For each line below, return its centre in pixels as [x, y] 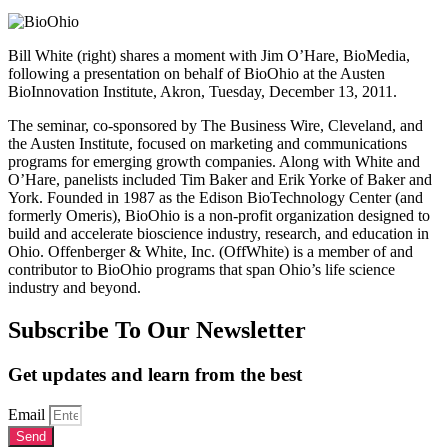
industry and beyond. [74, 288]
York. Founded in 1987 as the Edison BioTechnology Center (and [215, 198]
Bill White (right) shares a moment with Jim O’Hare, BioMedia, [209, 56]
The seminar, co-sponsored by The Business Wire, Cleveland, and [215, 126]
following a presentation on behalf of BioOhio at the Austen [196, 74]
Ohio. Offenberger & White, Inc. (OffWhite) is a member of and [210, 252]
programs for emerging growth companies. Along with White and [214, 162]
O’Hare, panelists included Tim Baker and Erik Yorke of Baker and [220, 180]
